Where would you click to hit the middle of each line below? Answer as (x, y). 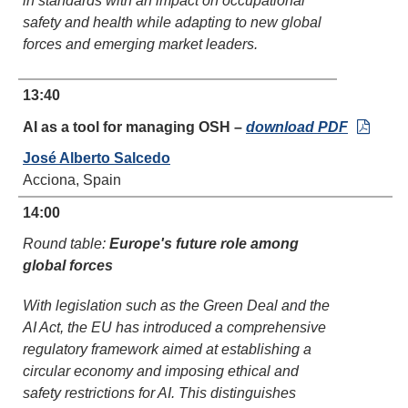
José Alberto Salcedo (97, 158)
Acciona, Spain (72, 180)
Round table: (66, 244)
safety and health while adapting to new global (172, 22)
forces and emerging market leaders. (142, 44)
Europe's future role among (204, 244)
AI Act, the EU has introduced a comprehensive (174, 327)
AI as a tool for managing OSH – (134, 127)
